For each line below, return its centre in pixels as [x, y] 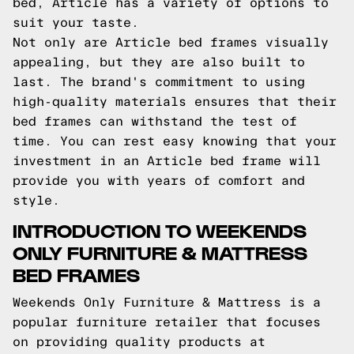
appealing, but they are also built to [159, 62]
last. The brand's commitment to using [159, 82]
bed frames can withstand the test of [155, 121]
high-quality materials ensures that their [175, 102]
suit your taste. [76, 23]
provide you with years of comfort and [159, 181]
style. [36, 200]
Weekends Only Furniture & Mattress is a [167, 302]
